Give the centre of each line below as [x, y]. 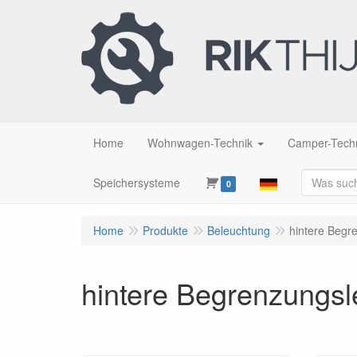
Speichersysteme [137, 182]
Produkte [165, 230]
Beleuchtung [239, 230]
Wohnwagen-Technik [200, 143]
